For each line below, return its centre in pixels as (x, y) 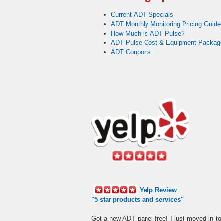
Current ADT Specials (142, 15)
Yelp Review (158, 190)
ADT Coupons (131, 52)
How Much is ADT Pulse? (148, 33)
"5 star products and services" (137, 199)
